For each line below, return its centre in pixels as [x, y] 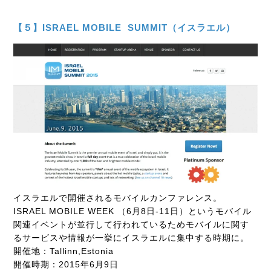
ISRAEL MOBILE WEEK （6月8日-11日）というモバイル [133, 211]
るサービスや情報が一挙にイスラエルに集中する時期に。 [132, 238]
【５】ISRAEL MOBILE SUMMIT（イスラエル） [125, 28]
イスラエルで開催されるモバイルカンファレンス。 [118, 198]
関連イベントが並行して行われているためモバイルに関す [132, 225]
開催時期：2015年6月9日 [66, 265]
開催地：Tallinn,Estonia [64, 251]
